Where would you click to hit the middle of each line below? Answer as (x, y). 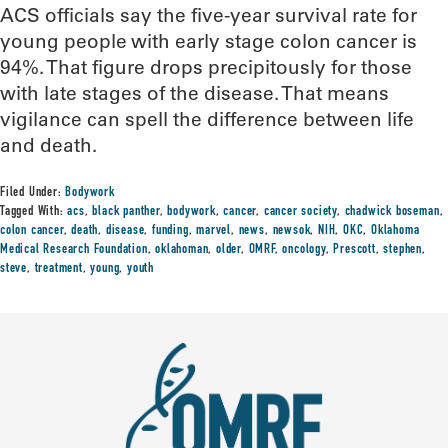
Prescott (354, 250)
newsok (291, 231)
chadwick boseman (392, 212)
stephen (403, 250)
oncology (304, 250)
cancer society (300, 212)
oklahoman (182, 250)
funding (170, 231)
